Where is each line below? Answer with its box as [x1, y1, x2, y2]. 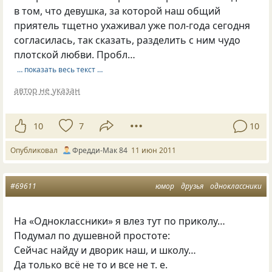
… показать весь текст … [16, 64, 103, 75]
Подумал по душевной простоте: [14, 229, 171, 243]
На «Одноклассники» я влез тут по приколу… [14, 214, 226, 228]
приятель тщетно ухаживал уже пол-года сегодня [14, 18, 251, 32]
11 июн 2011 [131, 145, 176, 156]
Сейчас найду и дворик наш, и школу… [14, 243, 197, 257]
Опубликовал [10, 145, 61, 156]
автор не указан [14, 84, 81, 96]
